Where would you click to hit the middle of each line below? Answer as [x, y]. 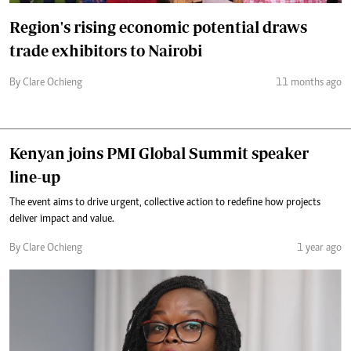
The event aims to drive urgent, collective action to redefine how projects [165, 203]
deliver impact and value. [62, 219]
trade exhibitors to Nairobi [106, 50]
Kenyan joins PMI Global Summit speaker [159, 153]
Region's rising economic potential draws [158, 27]
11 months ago [309, 83]
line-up [35, 176]
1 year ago [319, 248]
